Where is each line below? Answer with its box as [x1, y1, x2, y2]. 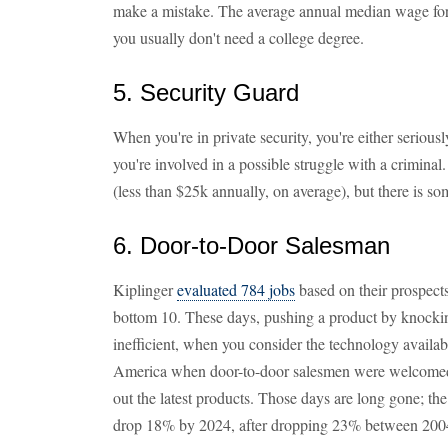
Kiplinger [113, 279, 177, 300]
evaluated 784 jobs [177, 279, 295, 300]
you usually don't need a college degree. [113, 27, 364, 48]
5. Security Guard [113, 79, 299, 106]
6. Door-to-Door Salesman [113, 232, 390, 259]
